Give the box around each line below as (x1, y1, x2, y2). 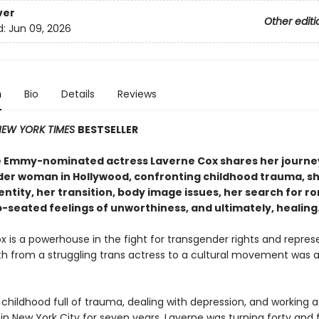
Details (61, 87, 95, 101)
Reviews (117, 87, 157, 101)
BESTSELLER (77, 122, 138, 137)
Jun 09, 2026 (8, 21, 71, 36)
